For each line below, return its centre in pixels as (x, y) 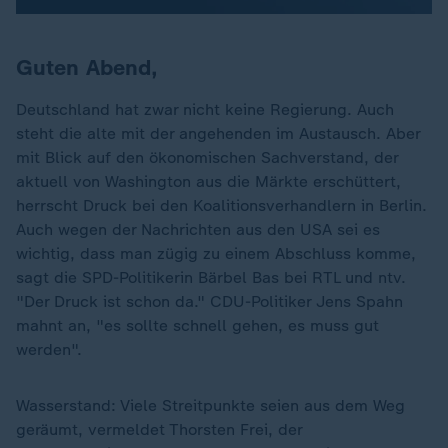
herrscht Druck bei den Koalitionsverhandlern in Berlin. (221, 205)
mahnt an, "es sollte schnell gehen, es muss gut (197, 325)
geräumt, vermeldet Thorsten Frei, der (159, 429)
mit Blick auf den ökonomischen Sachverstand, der (207, 157)
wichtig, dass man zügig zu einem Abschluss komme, (216, 253)
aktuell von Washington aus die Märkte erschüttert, (208, 181)
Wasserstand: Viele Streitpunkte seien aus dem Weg (210, 405)
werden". (49, 349)
